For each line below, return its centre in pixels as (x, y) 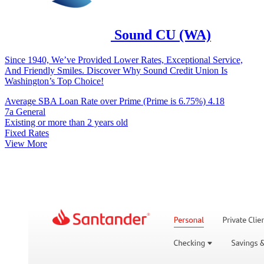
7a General (25, 111)
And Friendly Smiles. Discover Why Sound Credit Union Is (116, 70)
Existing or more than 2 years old (66, 122)
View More (26, 143)
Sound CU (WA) (163, 34)
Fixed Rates (27, 133)
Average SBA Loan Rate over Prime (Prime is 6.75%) (106, 101)
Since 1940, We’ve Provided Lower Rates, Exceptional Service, (124, 60)
